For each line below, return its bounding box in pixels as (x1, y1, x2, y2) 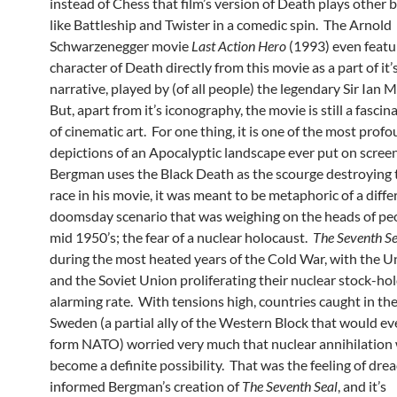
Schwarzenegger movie (50, 37, 191, 55)
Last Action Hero (191, 37, 286, 55)
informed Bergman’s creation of (50, 378, 242, 395)
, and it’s (338, 378, 386, 395)
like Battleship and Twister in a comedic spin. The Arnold (50, 16, 392, 34)
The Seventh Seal (242, 378, 338, 395)
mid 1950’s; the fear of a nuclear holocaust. (50, 229, 313, 246)
